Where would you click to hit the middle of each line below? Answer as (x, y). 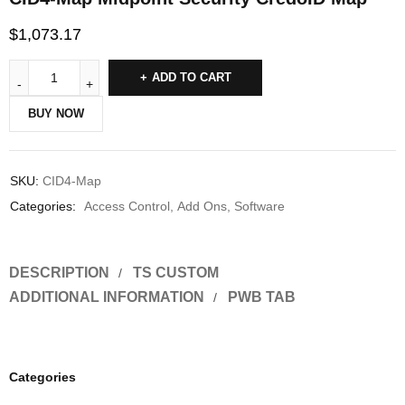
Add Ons (202, 207)
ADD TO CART (191, 78)
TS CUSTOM (176, 273)
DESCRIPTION (59, 273)
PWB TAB (262, 297)
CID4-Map (72, 181)
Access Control (127, 207)
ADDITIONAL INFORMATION (107, 297)
